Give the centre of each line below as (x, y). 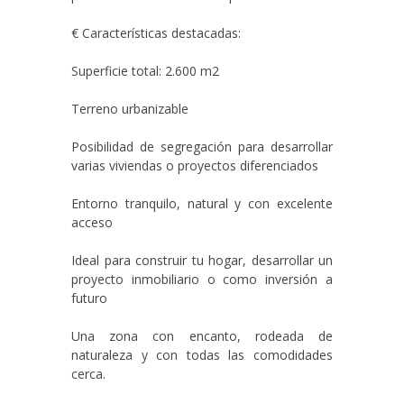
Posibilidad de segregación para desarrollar (202, 147)
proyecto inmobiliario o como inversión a (202, 279)
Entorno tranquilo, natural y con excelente (202, 203)
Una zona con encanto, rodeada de (202, 336)
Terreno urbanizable (130, 109)
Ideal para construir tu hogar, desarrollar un (202, 260)
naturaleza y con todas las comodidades (202, 355)
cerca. (88, 374)
